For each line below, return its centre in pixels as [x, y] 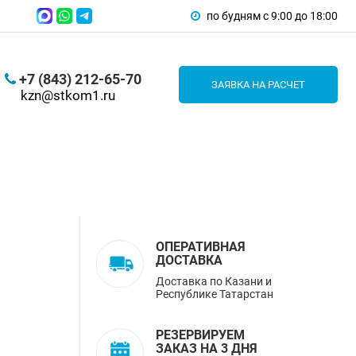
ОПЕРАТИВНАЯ [200, 247]
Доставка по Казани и [213, 282]
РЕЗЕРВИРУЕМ [200, 335]
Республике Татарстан [214, 294]
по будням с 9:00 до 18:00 [271, 16]
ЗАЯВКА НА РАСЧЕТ [259, 85]
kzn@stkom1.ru [68, 95]
